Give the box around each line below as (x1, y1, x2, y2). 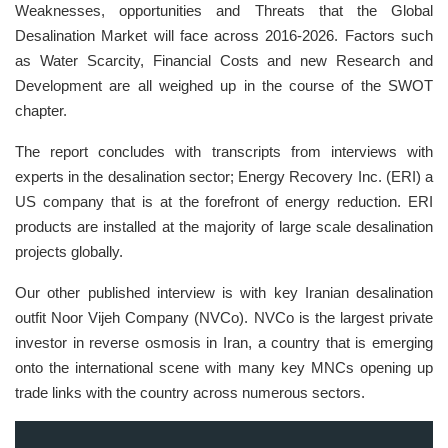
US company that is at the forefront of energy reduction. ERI (15, 193, 433, 211)
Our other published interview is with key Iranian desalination (15, 284, 433, 302)
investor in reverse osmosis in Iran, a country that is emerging (15, 334, 433, 352)
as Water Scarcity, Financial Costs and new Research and (15, 52, 433, 70)
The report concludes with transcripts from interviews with (15, 143, 433, 161)
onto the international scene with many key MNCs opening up (15, 359, 433, 377)
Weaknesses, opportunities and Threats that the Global (15, 2, 433, 20)
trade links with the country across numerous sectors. (15, 384, 365, 402)
